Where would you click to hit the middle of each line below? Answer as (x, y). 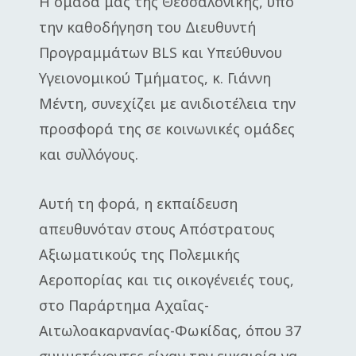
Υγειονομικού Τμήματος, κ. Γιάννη (155, 78)
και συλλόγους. (89, 154)
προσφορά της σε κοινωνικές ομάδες (167, 129)
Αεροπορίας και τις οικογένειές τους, (166, 280)
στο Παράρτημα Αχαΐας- (124, 305)
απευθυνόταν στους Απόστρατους (157, 229)
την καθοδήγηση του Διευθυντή (147, 27)
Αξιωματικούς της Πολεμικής (139, 254)
